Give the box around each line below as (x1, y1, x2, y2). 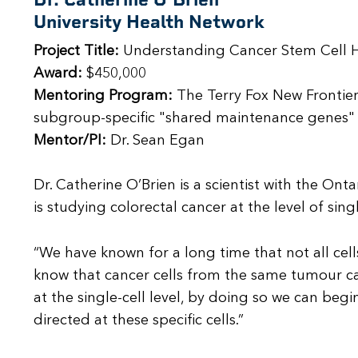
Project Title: (34, 43, 119, 58)
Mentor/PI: (34, 133, 106, 148)
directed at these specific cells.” (34, 313, 244, 328)
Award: (34, 66, 82, 81)
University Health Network (34, 10, 265, 33)
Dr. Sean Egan (106, 133, 205, 148)
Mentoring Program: (34, 88, 173, 103)
